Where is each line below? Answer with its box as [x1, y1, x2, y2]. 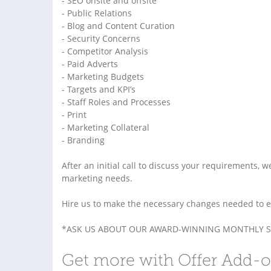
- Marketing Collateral [62, 121, 149, 133]
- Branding [62, 134, 105, 146]
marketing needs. [62, 172, 132, 184]
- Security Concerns [62, 32, 140, 44]
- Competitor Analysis [62, 45, 148, 57]
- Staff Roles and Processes [62, 96, 171, 108]
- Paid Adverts [62, 57, 118, 70]
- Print [62, 108, 87, 120]
